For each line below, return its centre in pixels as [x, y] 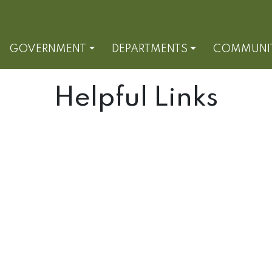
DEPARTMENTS [150, 49]
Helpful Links [136, 99]
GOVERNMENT [48, 49]
